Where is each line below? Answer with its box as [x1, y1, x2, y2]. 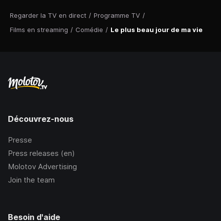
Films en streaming [10, 26, 68, 34]
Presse [8, 135, 32, 145]
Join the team [8, 175, 55, 185]
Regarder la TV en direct [10, 11, 86, 20]
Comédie [75, 26, 103, 34]
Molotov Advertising [8, 162, 77, 172]
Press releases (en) [8, 148, 75, 158]
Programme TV [94, 11, 140, 20]
